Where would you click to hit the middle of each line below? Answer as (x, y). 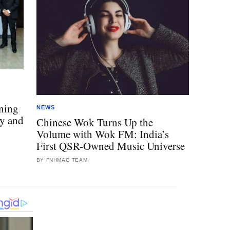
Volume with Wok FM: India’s (102, 134)
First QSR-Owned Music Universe (110, 146)
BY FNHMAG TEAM (62, 160)
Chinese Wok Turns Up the (94, 122)
